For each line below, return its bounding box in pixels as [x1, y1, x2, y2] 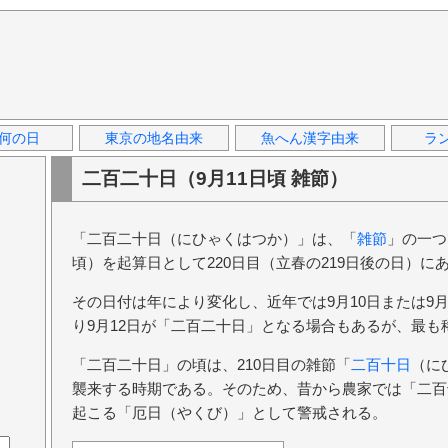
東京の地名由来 [105, 130, 203, 146]
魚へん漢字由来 [261, 130, 359, 146]
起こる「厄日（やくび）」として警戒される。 [72, 404, 387, 422]
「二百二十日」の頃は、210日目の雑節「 [72, 356, 351, 374]
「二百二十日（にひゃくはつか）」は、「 [72, 230, 357, 247]
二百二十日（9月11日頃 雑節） [82, 168, 348, 189]
